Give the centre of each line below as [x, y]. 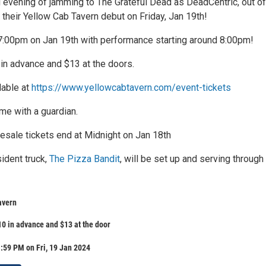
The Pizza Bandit [85, 159]
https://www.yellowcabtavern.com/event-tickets [131, 88]
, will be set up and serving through [192, 159]
